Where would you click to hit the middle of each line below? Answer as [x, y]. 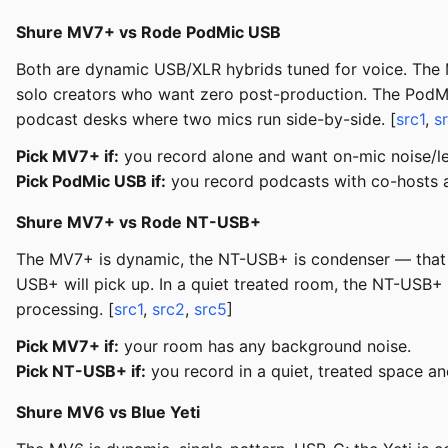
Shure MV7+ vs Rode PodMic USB [148, 32]
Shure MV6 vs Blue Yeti [108, 412]
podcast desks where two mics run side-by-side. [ [206, 119]
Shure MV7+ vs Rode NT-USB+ [138, 222]
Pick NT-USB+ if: [81, 371]
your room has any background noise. [265, 346]
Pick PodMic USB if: [91, 181]
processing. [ [65, 309]
